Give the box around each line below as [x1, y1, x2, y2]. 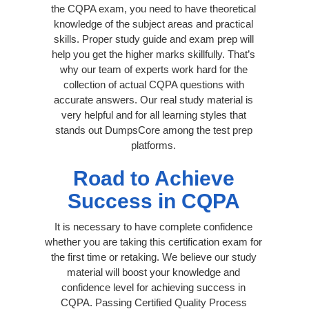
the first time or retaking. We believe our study [50, 250, 257, 263]
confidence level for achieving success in [61, 281, 246, 293]
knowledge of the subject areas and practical [54, 17, 253, 30]
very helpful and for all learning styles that [61, 108, 246, 121]
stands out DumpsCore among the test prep [54, 123, 252, 136]
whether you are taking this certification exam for [45, 235, 262, 248]
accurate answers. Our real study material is [54, 93, 253, 106]
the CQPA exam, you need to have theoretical [51, 2, 256, 14]
